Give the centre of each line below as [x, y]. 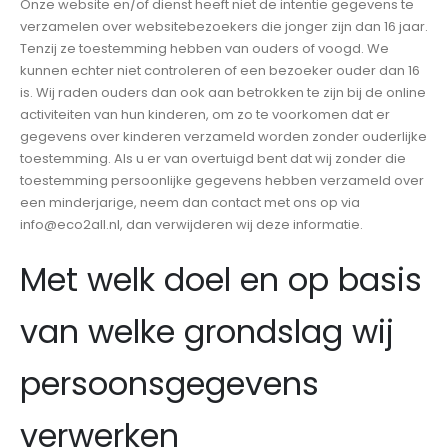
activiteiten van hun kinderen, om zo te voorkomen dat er [205, 114]
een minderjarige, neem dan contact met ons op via [190, 202]
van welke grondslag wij [207, 332]
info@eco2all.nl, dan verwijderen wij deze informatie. [191, 224]
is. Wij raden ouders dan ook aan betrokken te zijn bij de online [223, 92]
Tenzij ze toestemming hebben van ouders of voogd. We [204, 48]
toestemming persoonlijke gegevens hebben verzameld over [222, 180]
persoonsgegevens [169, 384]
